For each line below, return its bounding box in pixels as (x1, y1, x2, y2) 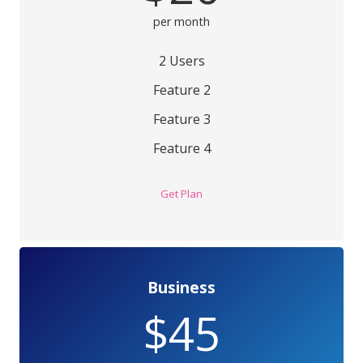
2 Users (158, 52, 205, 70)
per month (153, 14, 210, 30)
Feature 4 (152, 139, 211, 158)
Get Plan (160, 186, 203, 201)
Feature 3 (152, 110, 211, 129)
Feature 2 (152, 81, 211, 100)
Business (147, 276, 216, 299)
